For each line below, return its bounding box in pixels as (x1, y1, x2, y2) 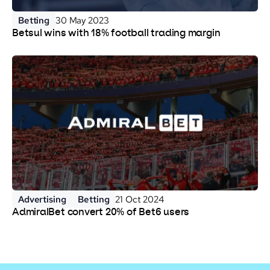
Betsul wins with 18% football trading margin (12, 28, 221, 39)
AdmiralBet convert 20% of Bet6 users (12, 207, 190, 218)
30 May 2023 (55, 14, 109, 27)
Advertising (18, 193, 66, 205)
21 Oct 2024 (115, 193, 164, 205)
